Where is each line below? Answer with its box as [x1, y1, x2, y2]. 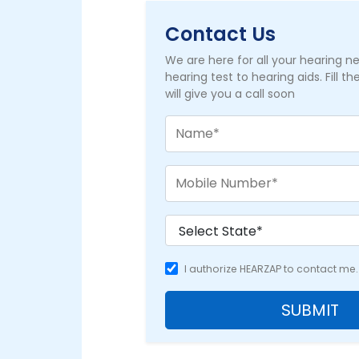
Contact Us [165, 20, 276, 47]
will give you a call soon [165, 85, 296, 102]
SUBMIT [281, 298, 339, 321]
